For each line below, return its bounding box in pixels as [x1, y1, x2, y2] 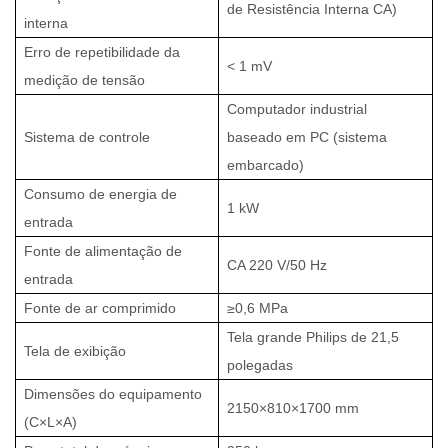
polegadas [227, 356, 293, 373]
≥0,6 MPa [227, 299, 288, 316]
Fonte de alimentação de [24, 242, 182, 259]
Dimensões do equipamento [24, 385, 202, 402]
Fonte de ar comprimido [24, 299, 176, 316]
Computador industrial [227, 100, 367, 117]
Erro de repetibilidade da [24, 43, 180, 60]
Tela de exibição [24, 342, 126, 359]
